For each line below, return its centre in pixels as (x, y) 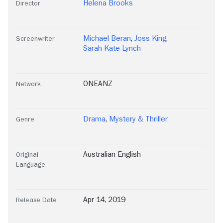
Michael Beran (107, 39)
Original (27, 155)
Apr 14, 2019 (104, 200)
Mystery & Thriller (139, 119)
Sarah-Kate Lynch (112, 49)
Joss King (151, 39)
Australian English (112, 155)
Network (28, 84)
